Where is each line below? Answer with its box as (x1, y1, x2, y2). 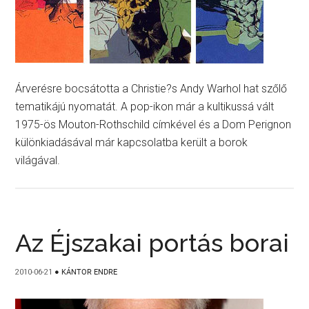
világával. (15, 154, 61, 167)
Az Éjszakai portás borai (15, 228, 290, 257)
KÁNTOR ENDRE (61, 268, 118, 277)
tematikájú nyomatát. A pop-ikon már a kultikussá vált (15, 100, 275, 113)
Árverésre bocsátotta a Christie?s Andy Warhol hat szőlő (15, 82, 288, 95)
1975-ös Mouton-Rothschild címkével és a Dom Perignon (15, 118, 292, 131)
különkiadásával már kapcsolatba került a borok (15, 136, 248, 149)
